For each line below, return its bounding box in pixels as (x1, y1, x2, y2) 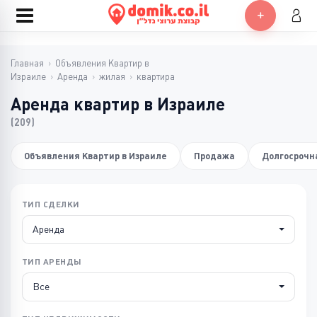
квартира (137, 71, 175, 82)
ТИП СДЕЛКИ (22, 200, 80, 209)
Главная (11, 58, 44, 69)
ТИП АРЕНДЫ (22, 257, 82, 266)
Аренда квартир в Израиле (11, 95, 225, 114)
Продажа (194, 151, 235, 161)
